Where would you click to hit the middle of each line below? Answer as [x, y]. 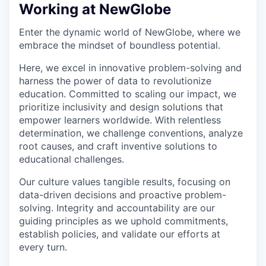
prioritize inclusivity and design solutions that [121, 107]
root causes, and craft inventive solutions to [118, 146]
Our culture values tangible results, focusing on [125, 182]
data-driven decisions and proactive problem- [123, 195]
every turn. [43, 247]
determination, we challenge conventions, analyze [131, 133]
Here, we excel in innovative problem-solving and [130, 68]
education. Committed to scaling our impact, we [128, 94]
